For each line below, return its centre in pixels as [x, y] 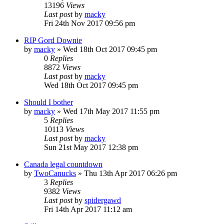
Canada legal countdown [63, 164]
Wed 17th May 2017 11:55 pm [111, 111]
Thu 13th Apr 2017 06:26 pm [130, 173]
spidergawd [103, 200]
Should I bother [48, 102]
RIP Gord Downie [53, 40]
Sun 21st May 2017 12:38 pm [91, 147]
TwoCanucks [55, 173]
